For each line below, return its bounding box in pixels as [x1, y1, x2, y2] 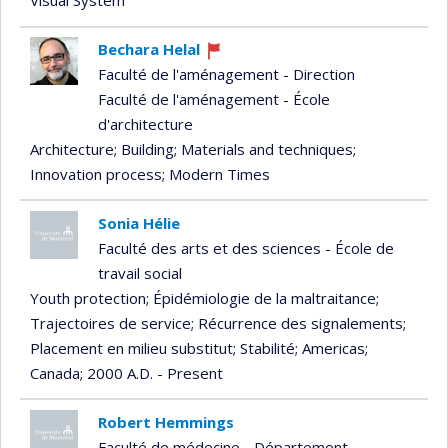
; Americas [295, 337, 365, 358]
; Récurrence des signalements [191, 312, 403, 333]
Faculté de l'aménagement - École [97, 89, 330, 110]
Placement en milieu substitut [30, 337, 233, 358]
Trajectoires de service [30, 312, 191, 333]
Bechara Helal [97, 39, 200, 60]
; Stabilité [233, 337, 295, 358]
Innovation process [30, 164, 162, 185]
